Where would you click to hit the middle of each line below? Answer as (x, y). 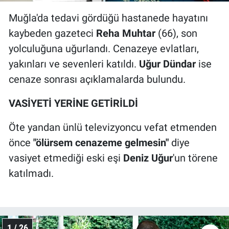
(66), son (176, 33)
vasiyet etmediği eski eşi (66, 158)
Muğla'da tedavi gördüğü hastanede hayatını (108, 18)
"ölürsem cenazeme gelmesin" (102, 143)
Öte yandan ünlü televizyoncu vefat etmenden (113, 128)
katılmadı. (31, 174)
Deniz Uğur (148, 158)
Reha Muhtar (126, 33)
